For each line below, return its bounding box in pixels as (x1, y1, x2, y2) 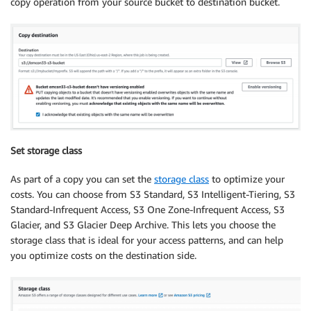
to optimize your (209, 172, 285, 185)
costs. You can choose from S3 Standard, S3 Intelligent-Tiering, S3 (10, 187, 295, 200)
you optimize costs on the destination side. (10, 249, 196, 261)
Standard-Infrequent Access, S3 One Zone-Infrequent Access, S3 (10, 203, 285, 215)
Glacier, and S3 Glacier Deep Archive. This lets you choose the (10, 218, 276, 230)
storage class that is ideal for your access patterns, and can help (10, 233, 283, 246)
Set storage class (10, 144, 82, 157)
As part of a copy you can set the (10, 172, 154, 185)
